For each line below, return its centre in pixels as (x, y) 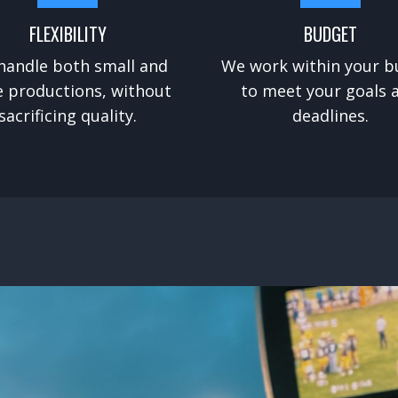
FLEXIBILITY (68, 33)
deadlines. (330, 115)
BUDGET (330, 33)
